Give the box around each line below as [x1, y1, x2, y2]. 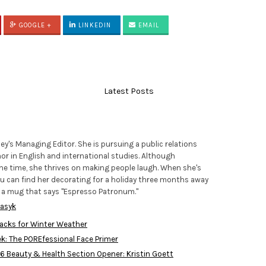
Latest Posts [103, 86, 154, 97]
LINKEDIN [76, 21, 112, 30]
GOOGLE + [17, 21, 52, 30]
